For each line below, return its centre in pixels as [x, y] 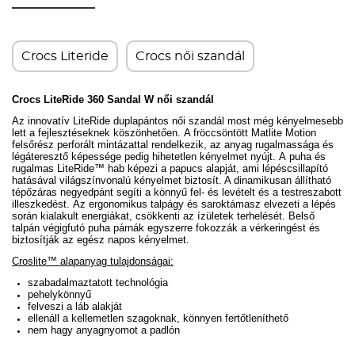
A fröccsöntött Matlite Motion [250, 133]
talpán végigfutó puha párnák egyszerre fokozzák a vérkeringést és [166, 228]
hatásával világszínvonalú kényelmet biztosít [115, 180]
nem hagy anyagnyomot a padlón [104, 330]
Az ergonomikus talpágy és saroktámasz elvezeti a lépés [204, 204]
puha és [306, 157]
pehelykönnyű [59, 294]
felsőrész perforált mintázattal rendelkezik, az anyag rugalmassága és [173, 145]
